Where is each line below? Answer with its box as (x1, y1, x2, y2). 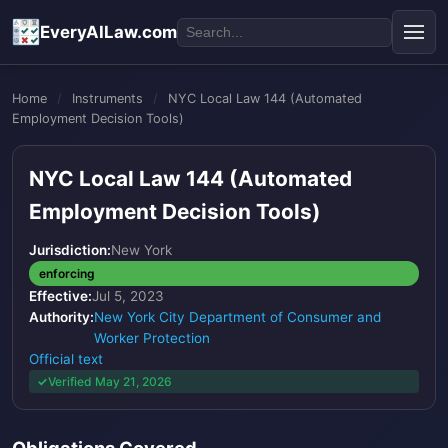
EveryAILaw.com (40, 22, 177, 42)
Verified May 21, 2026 (48, 374, 172, 389)
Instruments (72, 91, 143, 106)
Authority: (29, 309, 94, 325)
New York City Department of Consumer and (94, 309, 381, 325)
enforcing (39, 266, 95, 281)
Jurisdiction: (29, 242, 111, 258)
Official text (29, 351, 103, 367)
